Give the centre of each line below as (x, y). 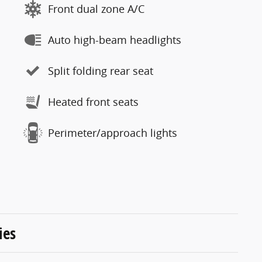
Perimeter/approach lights (113, 133)
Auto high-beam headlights (115, 40)
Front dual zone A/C (96, 9)
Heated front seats (93, 102)
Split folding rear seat (101, 71)
